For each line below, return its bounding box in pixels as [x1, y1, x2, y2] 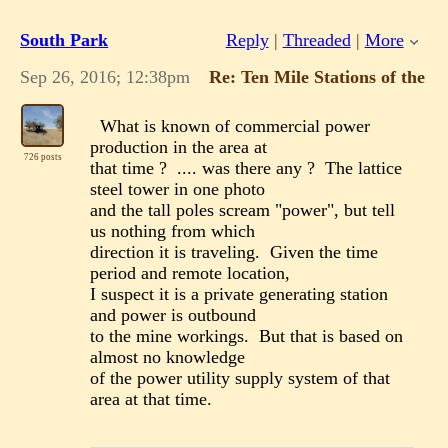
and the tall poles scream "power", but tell [90, 200, 396, 221]
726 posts [24, 152, 63, 163]
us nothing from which [90, 221, 256, 242]
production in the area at [90, 137, 268, 158]
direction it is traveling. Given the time [90, 242, 379, 263]
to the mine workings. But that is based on [90, 326, 404, 347]
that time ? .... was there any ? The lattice [90, 158, 403, 179]
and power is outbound [90, 305, 257, 326]
